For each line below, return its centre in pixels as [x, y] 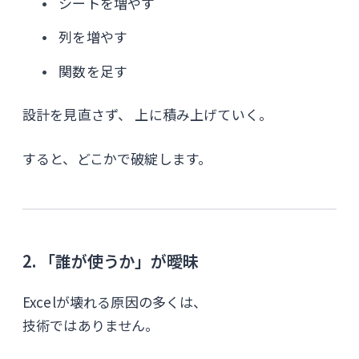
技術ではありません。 [91, 325]
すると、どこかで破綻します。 [117, 158]
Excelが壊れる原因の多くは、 [115, 301]
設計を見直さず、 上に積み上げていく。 [148, 114]
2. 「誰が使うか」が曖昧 [111, 260]
